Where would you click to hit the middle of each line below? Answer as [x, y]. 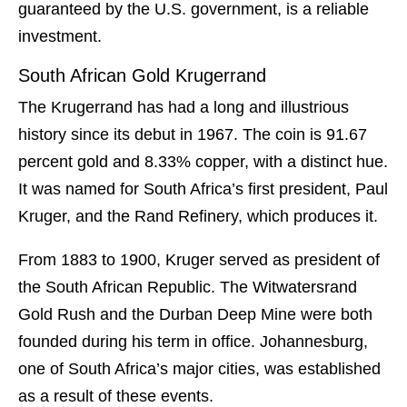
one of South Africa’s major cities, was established [199, 369]
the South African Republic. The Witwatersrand [188, 288]
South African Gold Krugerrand [142, 76]
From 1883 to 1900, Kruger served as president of [199, 260]
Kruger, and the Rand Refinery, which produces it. [198, 217]
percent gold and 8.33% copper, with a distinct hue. [203, 162]
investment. [60, 37]
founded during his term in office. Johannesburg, [193, 342]
